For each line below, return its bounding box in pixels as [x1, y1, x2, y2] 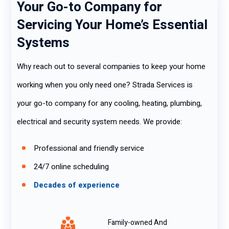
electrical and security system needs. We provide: [17, 116, 182, 127]
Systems [17, 33, 70, 53]
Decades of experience [34, 179, 120, 191]
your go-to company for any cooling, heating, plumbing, [17, 98, 202, 109]
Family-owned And [108, 217, 167, 228]
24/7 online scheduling [34, 161, 109, 172]
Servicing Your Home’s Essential [17, 15, 208, 35]
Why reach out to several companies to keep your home [17, 61, 205, 72]
